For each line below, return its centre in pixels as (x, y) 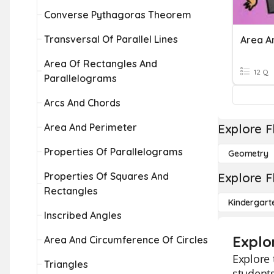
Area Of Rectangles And (101, 64)
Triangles (66, 264)
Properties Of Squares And (106, 176)
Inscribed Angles (83, 215)
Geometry (248, 154)
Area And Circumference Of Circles (126, 240)
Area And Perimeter (91, 127)
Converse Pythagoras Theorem (118, 15)
